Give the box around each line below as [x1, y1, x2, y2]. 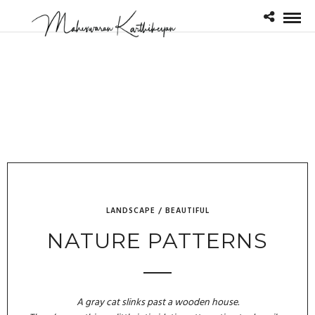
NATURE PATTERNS [47, 228, 268, 254]
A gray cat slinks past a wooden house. [76, 294, 239, 311]
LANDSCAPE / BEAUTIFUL [105, 205, 210, 217]
